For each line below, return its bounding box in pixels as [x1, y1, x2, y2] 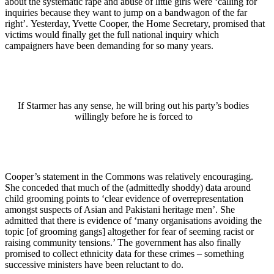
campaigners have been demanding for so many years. [5, 40, 213, 51]
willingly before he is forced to [74, 111, 193, 122]
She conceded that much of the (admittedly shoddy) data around [5, 182, 251, 193]
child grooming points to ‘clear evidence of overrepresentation [5, 193, 243, 204]
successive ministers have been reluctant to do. [5, 259, 183, 270]
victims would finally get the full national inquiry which [5, 29, 219, 40]
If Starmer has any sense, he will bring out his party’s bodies [18, 100, 249, 111]
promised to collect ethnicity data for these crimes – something [5, 248, 244, 259]
